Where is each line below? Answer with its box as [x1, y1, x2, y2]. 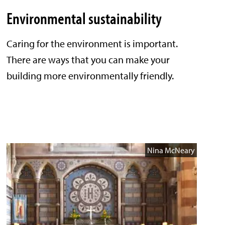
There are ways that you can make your [7, 53, 170, 66]
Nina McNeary [147, 145, 195, 156]
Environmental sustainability [7, 8, 162, 29]
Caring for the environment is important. [7, 37, 178, 50]
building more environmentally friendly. [7, 69, 174, 82]
